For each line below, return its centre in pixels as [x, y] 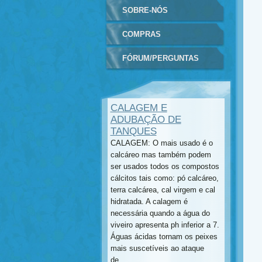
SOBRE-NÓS [145, 10]
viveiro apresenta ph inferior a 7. [165, 225]
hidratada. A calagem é [149, 201]
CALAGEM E [139, 108]
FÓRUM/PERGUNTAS [160, 58]
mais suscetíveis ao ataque [157, 248]
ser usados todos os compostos [165, 166]
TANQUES [133, 131]
